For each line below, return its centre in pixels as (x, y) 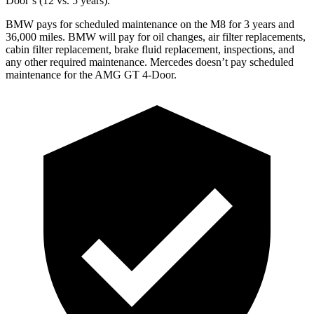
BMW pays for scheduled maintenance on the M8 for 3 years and (150, 24)
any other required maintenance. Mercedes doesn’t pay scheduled (150, 62)
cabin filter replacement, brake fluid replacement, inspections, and (150, 49)
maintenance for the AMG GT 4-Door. (91, 74)
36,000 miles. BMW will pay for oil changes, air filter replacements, (156, 36)
